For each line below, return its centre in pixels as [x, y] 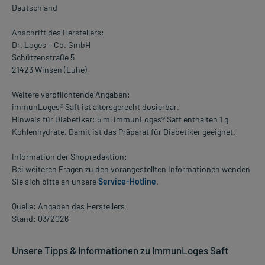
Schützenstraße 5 [43, 57]
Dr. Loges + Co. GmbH [51, 45]
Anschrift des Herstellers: [58, 33]
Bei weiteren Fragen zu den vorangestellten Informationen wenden [131, 169]
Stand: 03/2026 [40, 219]
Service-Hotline [127, 182]
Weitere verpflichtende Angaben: [71, 95]
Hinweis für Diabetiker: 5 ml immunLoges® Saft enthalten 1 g [120, 119]
